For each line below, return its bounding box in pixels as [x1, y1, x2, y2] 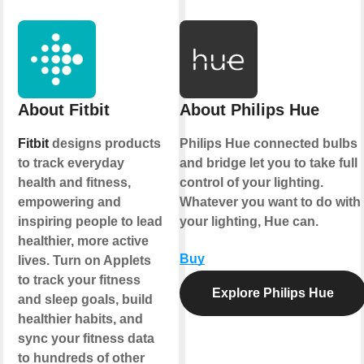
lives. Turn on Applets [17, 253, 151, 267]
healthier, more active [17, 233, 149, 248]
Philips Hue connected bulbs [180, 136, 357, 150]
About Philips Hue [180, 100, 319, 119]
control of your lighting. [180, 175, 323, 189]
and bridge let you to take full [180, 155, 357, 170]
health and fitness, [17, 175, 131, 189]
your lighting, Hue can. [180, 214, 318, 228]
